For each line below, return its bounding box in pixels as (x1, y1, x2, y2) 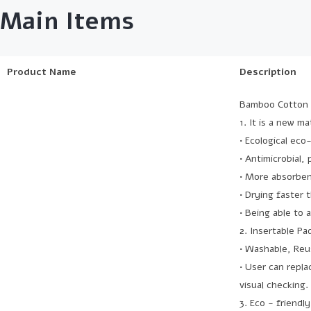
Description (239, 65, 296, 78)
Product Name (7, 65, 76, 78)
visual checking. (239, 278, 308, 292)
